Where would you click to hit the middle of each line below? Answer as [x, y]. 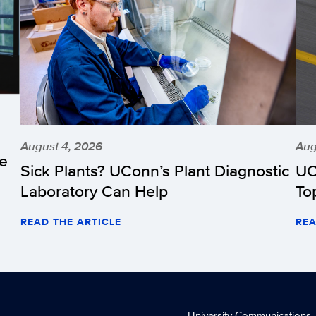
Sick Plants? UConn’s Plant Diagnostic [155, 171]
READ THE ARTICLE [71, 222]
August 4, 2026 [61, 146]
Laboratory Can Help [94, 191]
